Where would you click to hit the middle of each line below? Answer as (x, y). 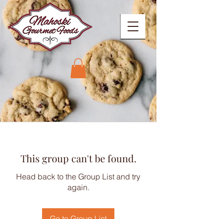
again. (78, 187)
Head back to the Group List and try (78, 176)
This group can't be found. (78, 158)
